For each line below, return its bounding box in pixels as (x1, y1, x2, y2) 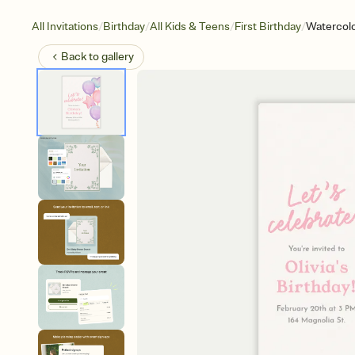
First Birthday (235, 20, 301, 33)
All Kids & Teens (150, 20, 230, 33)
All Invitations (32, 20, 98, 33)
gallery (101, 50, 134, 63)
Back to (61, 50, 101, 63)
